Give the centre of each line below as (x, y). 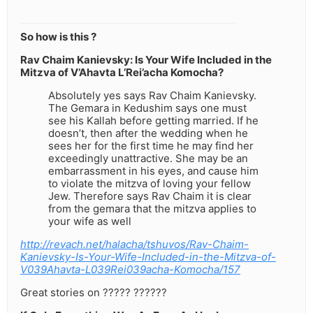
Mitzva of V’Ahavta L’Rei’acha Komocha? (122, 73)
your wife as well (90, 221)
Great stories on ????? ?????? (94, 293)
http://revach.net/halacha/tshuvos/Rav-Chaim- (134, 245)
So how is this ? (58, 37)
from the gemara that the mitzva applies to (152, 209)
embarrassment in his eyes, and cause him (153, 171)
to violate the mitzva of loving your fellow (150, 184)
